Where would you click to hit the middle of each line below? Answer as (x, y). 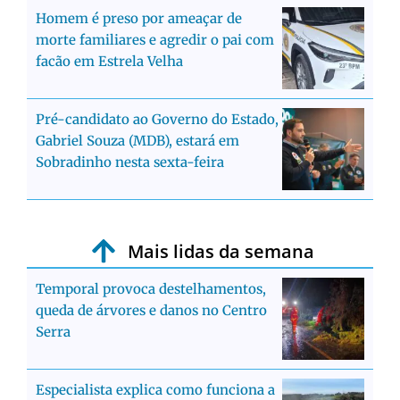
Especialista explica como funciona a (155, 389)
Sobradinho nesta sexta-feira (130, 162)
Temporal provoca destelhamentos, (151, 288)
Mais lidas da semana (221, 251)
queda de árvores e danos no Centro (151, 310)
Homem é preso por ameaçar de (139, 18)
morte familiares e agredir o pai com (155, 39)
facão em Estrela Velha (109, 61)
